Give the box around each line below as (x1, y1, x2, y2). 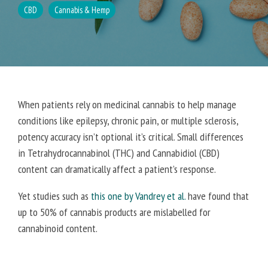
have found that (185, 189, 249, 203)
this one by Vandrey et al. (91, 189, 185, 203)
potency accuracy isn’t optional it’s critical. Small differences (18, 130, 243, 144)
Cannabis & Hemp (54, 4, 109, 16)
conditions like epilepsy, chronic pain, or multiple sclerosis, (18, 114, 238, 127)
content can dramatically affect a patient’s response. (18, 162, 216, 176)
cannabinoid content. (18, 221, 98, 235)
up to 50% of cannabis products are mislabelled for (18, 205, 211, 219)
